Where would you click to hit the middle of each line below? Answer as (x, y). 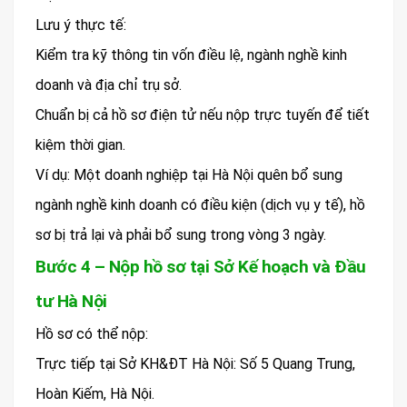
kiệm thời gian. (80, 144)
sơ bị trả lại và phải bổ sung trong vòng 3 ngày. (181, 234)
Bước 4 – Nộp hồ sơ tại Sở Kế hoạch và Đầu (201, 266)
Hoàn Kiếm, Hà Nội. (95, 393)
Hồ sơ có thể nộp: (92, 333)
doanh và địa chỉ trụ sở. (109, 84)
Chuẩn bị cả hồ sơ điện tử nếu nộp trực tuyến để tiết (203, 114)
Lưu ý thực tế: (81, 25)
